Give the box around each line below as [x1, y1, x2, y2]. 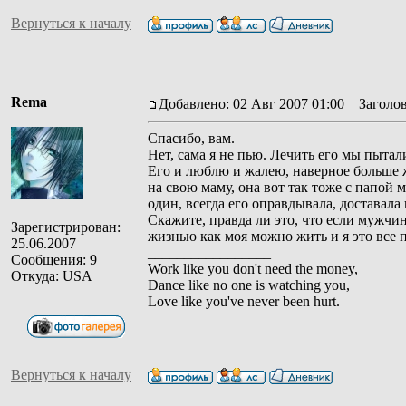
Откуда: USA [11, 267, 92, 284]
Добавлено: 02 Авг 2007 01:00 [159, 95, 344, 111]
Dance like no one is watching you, [148, 276, 350, 293]
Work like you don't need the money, [148, 260, 358, 276]
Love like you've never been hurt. [148, 293, 340, 309]
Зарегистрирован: [11, 218, 121, 235]
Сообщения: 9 [11, 251, 97, 267]
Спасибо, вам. [148, 130, 235, 146]
